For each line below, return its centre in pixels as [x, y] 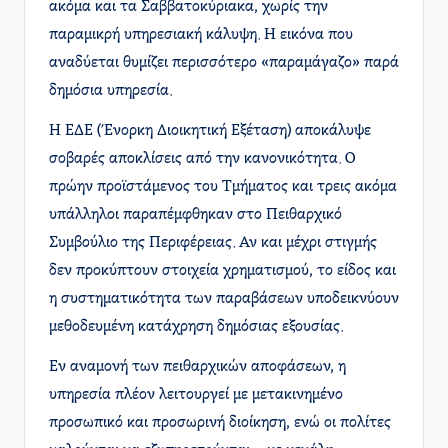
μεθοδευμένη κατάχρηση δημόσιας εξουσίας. [196, 327]
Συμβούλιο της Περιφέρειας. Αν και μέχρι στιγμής [213, 243]
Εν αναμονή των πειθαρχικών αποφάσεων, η [197, 367]
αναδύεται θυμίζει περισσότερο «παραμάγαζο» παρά [224, 63]
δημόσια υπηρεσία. [110, 91]
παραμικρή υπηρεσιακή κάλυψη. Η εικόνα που [201, 35]
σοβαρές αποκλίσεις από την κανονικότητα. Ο [202, 159]
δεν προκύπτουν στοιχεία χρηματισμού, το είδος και [222, 271]
